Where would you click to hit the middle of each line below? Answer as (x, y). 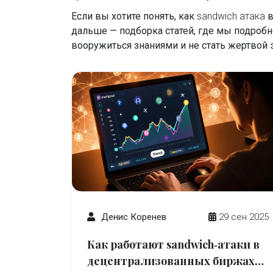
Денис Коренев (134, 217)
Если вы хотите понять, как (134, 16)
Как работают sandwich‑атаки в (173, 244)
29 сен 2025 (244, 217)
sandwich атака (231, 16)
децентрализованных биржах (171, 261)
